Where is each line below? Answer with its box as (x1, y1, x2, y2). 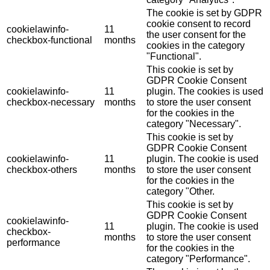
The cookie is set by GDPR (146, 8, 262, 19)
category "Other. (146, 186, 215, 197)
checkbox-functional (7, 35, 92, 46)
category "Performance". (146, 254, 250, 265)
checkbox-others (7, 165, 77, 175)
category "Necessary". (146, 119, 241, 130)
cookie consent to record (146, 19, 251, 30)
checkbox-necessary (7, 97, 95, 108)
